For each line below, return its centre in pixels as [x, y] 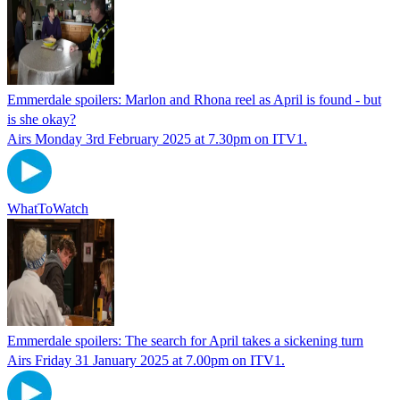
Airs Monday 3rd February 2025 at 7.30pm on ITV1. [157, 138]
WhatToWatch [48, 208]
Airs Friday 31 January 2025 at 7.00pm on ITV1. [146, 360]
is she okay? [42, 119]
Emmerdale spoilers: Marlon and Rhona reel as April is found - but [194, 99]
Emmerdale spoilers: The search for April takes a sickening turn [185, 340]
